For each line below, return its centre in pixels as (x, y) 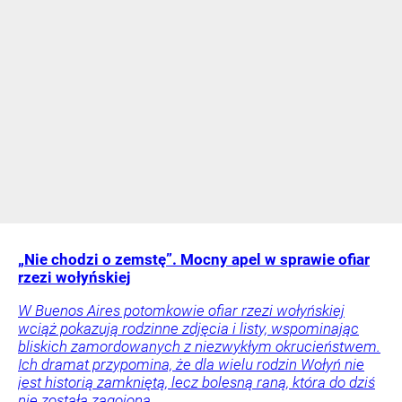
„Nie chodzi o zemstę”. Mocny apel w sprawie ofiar (194, 259)
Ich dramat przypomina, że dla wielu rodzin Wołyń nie (191, 364)
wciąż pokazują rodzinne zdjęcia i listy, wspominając (188, 328)
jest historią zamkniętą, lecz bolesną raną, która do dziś (197, 382)
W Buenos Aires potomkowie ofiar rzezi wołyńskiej (181, 310)
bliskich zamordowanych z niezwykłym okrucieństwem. (199, 346)
